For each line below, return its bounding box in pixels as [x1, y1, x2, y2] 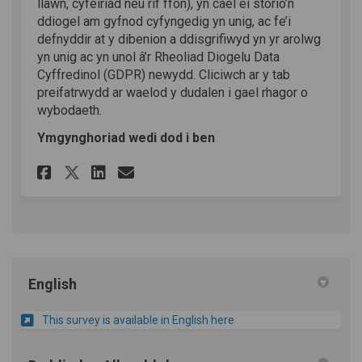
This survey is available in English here [42, 314, 234, 327]
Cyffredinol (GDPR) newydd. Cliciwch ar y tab [37, 67, 290, 83]
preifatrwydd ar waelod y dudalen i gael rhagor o [37, 85, 308, 101]
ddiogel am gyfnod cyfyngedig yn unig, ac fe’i [37, 14, 291, 30]
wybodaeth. [37, 103, 102, 119]
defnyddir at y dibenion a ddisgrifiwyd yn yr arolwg [37, 32, 321, 48]
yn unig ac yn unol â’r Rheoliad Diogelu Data [37, 49, 280, 65]
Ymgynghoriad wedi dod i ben [37, 130, 215, 146]
